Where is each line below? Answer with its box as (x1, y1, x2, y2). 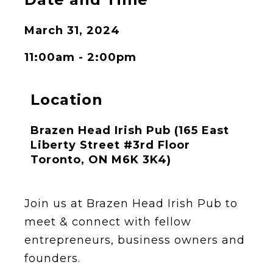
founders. (24, 252, 80, 266)
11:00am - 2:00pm (24, 51, 136, 65)
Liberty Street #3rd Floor (30, 138, 190, 152)
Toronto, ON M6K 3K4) (30, 153, 171, 167)
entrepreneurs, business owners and (24, 233, 245, 247)
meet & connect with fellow (24, 215, 191, 229)
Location (30, 91, 103, 109)
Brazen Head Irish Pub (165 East (30, 124, 229, 138)
